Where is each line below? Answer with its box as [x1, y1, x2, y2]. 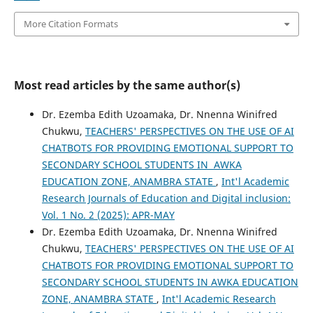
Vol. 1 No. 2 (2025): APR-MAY [41, 208, 175, 221]
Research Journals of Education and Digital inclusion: [41, 191, 291, 205]
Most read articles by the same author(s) [13, 77, 240, 93]
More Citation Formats [23, 17, 118, 31]
